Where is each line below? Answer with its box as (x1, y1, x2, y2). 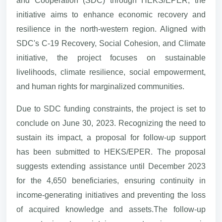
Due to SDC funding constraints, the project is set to (16, 104, 206, 113)
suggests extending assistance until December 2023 (16, 162, 206, 170)
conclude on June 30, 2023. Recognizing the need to (16, 118, 206, 127)
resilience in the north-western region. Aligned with (16, 24, 206, 33)
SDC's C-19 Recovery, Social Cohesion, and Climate (16, 39, 206, 48)
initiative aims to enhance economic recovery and (16, 10, 206, 19)
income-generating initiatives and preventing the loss (16, 190, 206, 199)
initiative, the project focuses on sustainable (16, 53, 206, 62)
